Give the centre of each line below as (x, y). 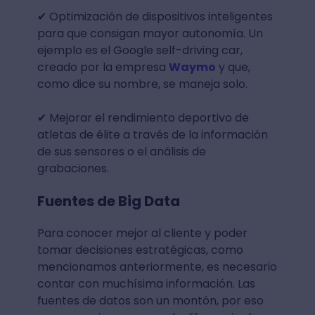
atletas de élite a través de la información (152, 134)
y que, (233, 67)
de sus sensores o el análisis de (121, 151)
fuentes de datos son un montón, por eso (150, 300)
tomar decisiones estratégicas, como (140, 250)
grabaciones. (76, 168)
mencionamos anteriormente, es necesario (157, 266)
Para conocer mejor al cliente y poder (142, 233)
